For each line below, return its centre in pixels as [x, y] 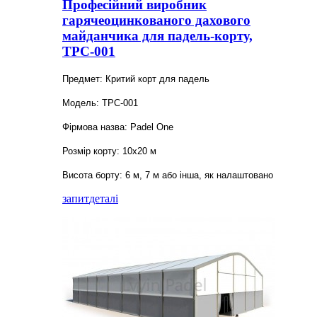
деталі [104, 199]
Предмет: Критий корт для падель [136, 79]
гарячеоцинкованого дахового [156, 20]
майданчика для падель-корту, [157, 35]
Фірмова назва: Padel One [118, 127]
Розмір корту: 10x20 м [109, 151]
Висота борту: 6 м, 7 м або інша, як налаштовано [168, 175]
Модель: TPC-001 [100, 103]
